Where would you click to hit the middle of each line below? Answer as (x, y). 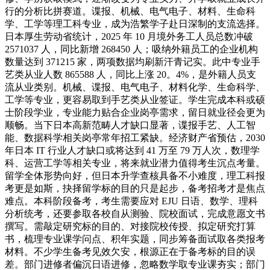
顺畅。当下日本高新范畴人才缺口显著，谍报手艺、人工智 (130, 125)
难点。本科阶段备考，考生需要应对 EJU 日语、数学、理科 (131, 201)
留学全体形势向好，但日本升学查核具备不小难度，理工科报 (135, 175)
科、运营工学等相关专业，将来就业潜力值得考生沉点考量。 (135, 163)
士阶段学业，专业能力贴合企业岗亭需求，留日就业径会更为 (135, 112)
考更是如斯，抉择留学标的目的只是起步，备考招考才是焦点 (135, 188)
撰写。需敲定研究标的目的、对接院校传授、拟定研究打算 (130, 226)
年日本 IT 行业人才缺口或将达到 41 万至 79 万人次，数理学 (132, 150)
